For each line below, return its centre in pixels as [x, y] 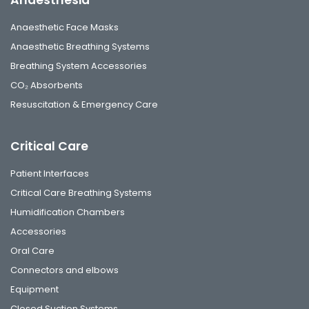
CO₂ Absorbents [47, 85]
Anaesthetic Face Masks [64, 27]
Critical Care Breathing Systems [81, 192]
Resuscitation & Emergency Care [84, 104]
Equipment [34, 289]
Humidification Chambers [68, 212]
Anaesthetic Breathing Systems [80, 46]
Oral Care [32, 250]
